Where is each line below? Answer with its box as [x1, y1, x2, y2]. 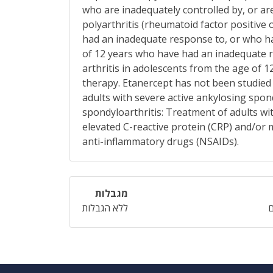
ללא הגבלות [82, 201, 129, 214]
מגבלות [95, 186, 129, 200]
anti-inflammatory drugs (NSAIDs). [82, 135, 239, 148]
